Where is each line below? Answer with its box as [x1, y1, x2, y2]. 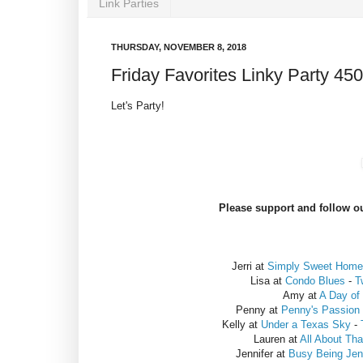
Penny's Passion [280, 304, 360, 317]
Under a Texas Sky [261, 318, 351, 331]
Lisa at [250, 275, 285, 288]
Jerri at [232, 260, 267, 273]
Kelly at [222, 318, 261, 331]
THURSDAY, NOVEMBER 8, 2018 [111, 41, 246, 52]
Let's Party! [111, 100, 164, 113]
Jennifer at [235, 348, 288, 361]
